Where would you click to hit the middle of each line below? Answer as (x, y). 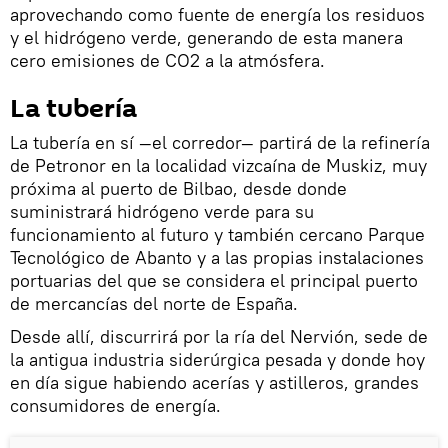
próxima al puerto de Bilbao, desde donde (178, 188)
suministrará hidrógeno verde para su (162, 211)
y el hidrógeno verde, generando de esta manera (206, 37)
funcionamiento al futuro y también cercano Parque (217, 234)
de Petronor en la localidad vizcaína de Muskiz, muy (218, 165)
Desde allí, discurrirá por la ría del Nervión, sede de (219, 336)
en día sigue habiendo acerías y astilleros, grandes (214, 382)
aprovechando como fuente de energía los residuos (217, 14)
